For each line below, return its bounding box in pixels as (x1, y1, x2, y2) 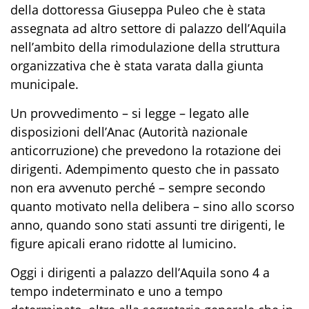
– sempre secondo (159, 179, 266, 196)
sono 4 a (220, 263, 270, 281)
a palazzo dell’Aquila (99, 263, 220, 281)
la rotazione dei (192, 141, 281, 159)
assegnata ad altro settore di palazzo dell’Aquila (10, 19, 286, 37)
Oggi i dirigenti (10, 263, 99, 281)
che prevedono (101, 141, 192, 159)
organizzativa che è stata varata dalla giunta (10, 57, 263, 74)
